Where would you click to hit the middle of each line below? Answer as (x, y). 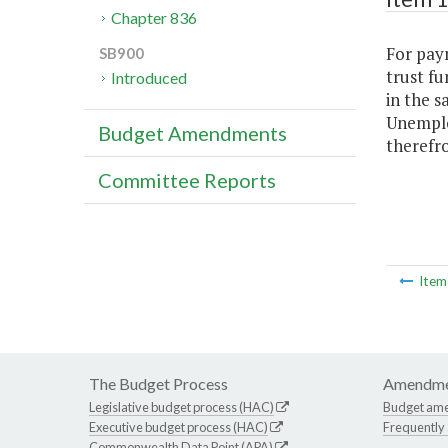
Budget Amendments (192, 133)
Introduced (149, 78)
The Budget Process (158, 384)
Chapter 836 (154, 18)
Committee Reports (187, 180)
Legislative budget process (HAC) (181, 407)
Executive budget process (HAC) (178, 427)
